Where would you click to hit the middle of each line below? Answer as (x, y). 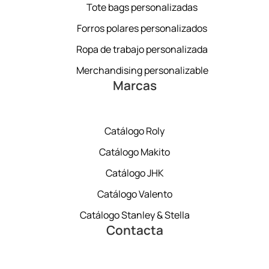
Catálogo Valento (134, 194)
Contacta (134, 230)
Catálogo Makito (134, 152)
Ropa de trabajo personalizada (142, 49)
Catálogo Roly (134, 131)
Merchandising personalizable (142, 70)
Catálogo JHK (134, 173)
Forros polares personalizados (142, 28)
